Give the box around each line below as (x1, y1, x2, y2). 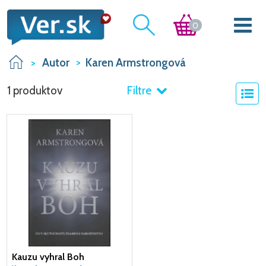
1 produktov (7, 84, 62, 98)
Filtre (126, 84, 154, 98)
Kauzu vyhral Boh (12, 251, 84, 263)
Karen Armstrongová (85, 56, 186, 70)
